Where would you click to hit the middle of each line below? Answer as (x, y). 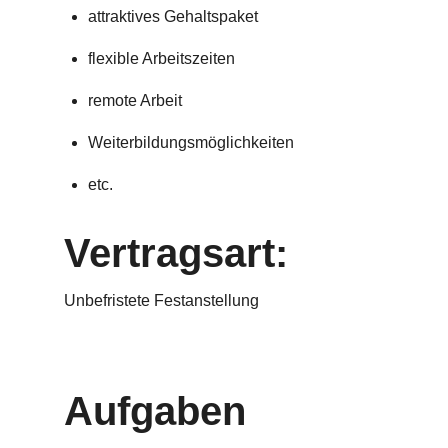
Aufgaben (155, 411)
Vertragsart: (181, 253)
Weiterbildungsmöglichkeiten (193, 142)
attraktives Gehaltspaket (173, 16)
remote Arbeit (137, 100)
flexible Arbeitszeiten (163, 58)
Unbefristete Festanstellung (161, 300)
